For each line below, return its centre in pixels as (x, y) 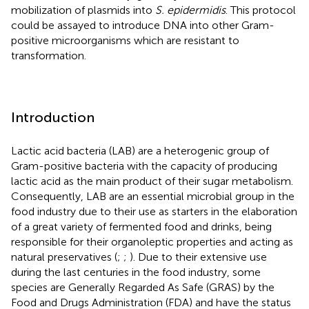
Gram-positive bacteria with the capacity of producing (144, 166)
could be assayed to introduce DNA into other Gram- (143, 25)
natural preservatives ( (64, 257)
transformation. (49, 55)
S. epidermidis (190, 10)
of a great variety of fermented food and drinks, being (141, 226)
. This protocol (261, 10)
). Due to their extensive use (198, 257)
